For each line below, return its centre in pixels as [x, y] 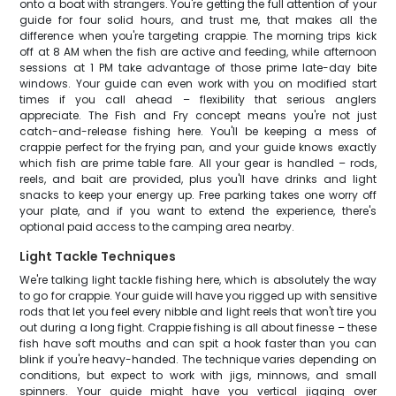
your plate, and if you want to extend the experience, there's [198, 211]
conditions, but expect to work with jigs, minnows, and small [198, 375]
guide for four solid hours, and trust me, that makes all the [198, 20]
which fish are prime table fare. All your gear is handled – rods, [198, 163]
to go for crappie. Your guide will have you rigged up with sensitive [198, 296]
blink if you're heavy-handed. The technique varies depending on [198, 359]
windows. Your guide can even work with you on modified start [198, 84]
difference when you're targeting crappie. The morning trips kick [198, 36]
